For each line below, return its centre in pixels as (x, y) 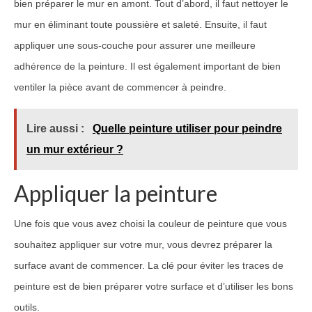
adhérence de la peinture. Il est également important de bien (147, 66)
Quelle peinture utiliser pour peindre (187, 128)
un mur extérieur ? (75, 149)
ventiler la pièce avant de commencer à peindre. (120, 87)
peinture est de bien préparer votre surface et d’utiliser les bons (154, 286)
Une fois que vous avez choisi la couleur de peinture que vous (150, 223)
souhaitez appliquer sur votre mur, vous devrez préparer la (143, 244)
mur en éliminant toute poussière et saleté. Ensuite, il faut (140, 24)
